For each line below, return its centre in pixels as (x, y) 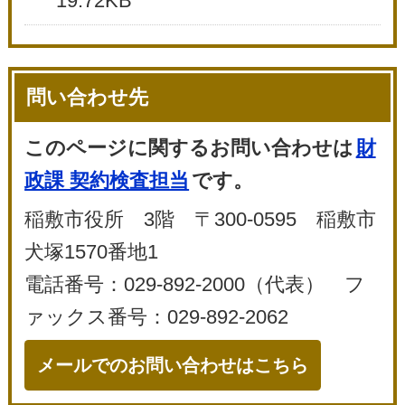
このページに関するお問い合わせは (189, 147)
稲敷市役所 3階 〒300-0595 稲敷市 (201, 219)
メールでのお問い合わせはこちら (173, 365)
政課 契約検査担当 (107, 180)
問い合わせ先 (88, 97)
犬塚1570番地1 (92, 251)
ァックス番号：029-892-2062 (157, 316)
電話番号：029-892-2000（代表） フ (195, 284)
